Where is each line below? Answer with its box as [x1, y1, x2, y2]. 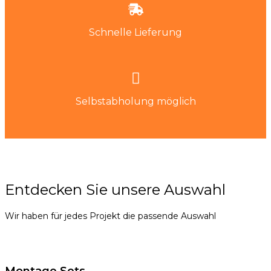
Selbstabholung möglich [75, 96, 196, 108]
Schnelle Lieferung [89, 26, 182, 38]
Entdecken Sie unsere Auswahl [5, 181, 226, 199]
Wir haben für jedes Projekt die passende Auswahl [5, 211, 216, 222]
